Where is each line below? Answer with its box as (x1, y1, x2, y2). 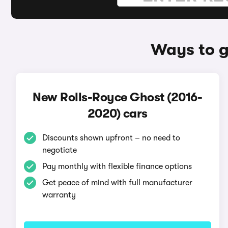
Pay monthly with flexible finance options (42, 162, 192, 171)
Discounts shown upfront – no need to (42, 133, 180, 142)
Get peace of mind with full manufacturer (42, 178, 192, 187)
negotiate (42, 146, 77, 155)
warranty (42, 190, 76, 199)
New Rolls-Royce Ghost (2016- (33, 90, 203, 104)
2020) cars (87, 106, 148, 121)
